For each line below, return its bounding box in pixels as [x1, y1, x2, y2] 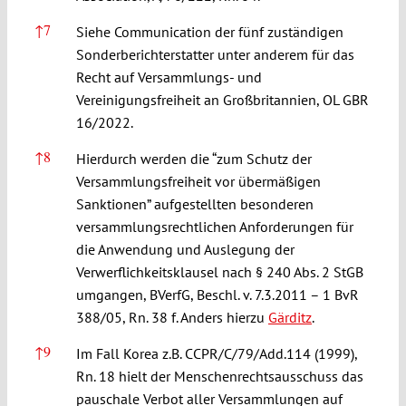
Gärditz [267, 307, 312, 326]
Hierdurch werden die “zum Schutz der [75, 149, 312, 168]
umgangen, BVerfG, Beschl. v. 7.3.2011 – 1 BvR [75, 285, 359, 304]
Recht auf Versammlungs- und [75, 67, 262, 86]
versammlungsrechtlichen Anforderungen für [75, 217, 353, 236]
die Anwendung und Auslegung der [75, 239, 295, 258]
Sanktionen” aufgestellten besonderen [75, 194, 314, 213]
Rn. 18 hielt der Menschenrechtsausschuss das [75, 366, 363, 385]
